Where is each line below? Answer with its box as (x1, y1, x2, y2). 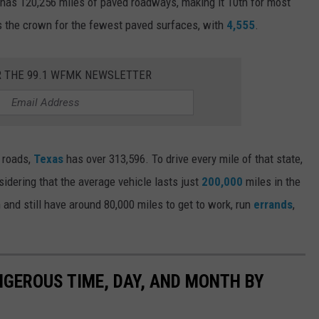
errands (253, 197, 293, 211)
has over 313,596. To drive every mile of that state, (63, 151, 303, 166)
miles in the (243, 174, 300, 189)
